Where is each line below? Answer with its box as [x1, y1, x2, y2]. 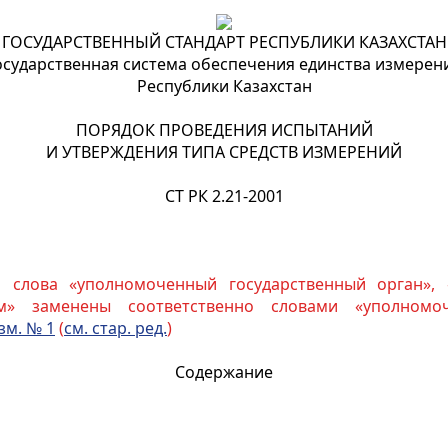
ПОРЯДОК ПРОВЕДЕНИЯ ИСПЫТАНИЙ [75, 119, 373, 141]
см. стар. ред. [64, 317, 167, 339]
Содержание [175, 361, 273, 383]
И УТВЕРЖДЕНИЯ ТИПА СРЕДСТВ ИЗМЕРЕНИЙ [46, 141, 402, 163]
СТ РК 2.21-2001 [164, 185, 284, 207]
